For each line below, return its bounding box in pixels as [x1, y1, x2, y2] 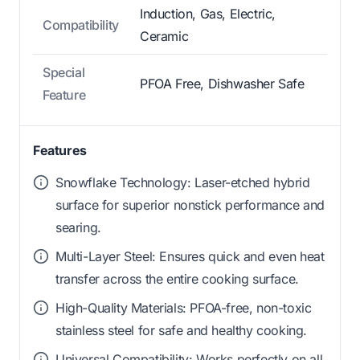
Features [33, 142, 87, 159]
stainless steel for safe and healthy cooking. [55, 322, 308, 339]
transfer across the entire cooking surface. [55, 271, 299, 288]
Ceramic [140, 28, 189, 45]
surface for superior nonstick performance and [55, 197, 325, 214]
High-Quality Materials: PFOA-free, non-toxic [55, 300, 312, 317]
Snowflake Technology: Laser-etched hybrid [55, 174, 310, 191]
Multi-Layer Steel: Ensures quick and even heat [55, 248, 325, 265]
